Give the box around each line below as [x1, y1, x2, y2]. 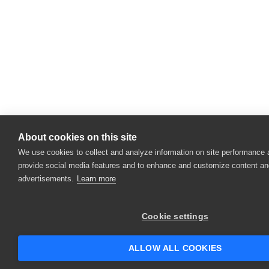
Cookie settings [142, 212, 208, 221]
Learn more [77, 174, 116, 183]
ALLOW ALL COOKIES [128, 244, 222, 253]
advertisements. [18, 174, 74, 183]
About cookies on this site [18, 132, 137, 142]
